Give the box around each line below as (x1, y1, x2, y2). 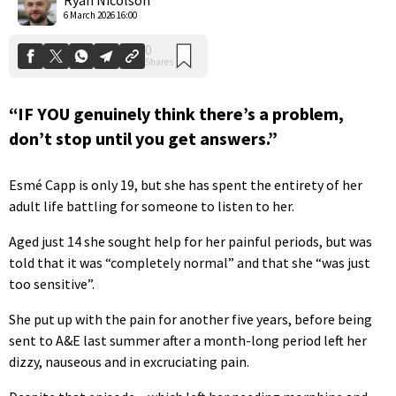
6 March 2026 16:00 (64, 8, 137, 21)
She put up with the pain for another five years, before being (9, 310, 372, 329)
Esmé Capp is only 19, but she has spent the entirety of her (9, 176, 362, 194)
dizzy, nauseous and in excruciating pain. (9, 353, 249, 371)
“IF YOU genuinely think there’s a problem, (9, 102, 344, 125)
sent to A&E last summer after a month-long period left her (9, 331, 367, 350)
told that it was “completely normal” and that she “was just (9, 254, 370, 272)
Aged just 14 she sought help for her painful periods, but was (9, 232, 372, 251)
